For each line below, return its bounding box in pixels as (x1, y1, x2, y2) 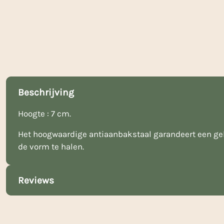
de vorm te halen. (18, 141, 84, 151)
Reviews (18, 174, 54, 186)
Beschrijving (18, 86, 74, 98)
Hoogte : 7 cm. (18, 108, 71, 118)
